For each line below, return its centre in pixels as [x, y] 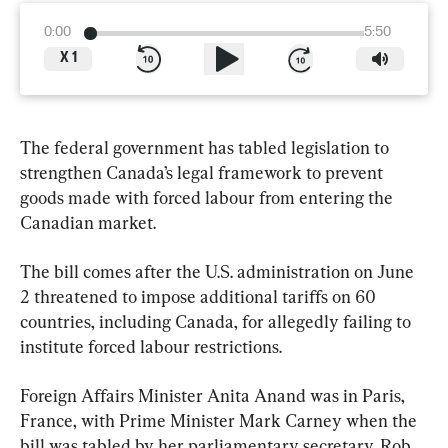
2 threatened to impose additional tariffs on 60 [200, 297]
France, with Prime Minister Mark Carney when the [220, 421]
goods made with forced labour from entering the [208, 198]
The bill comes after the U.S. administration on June [219, 272]
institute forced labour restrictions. [151, 347]
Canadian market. [88, 223]
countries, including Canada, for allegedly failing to [217, 322]
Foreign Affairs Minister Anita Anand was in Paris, [214, 396]
